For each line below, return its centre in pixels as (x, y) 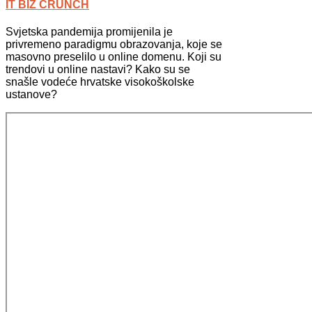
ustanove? (31, 95)
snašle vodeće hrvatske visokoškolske (100, 82)
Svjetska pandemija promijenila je (89, 32)
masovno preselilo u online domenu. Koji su (114, 57)
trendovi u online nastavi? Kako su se (98, 70)
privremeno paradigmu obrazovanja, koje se (114, 45)
